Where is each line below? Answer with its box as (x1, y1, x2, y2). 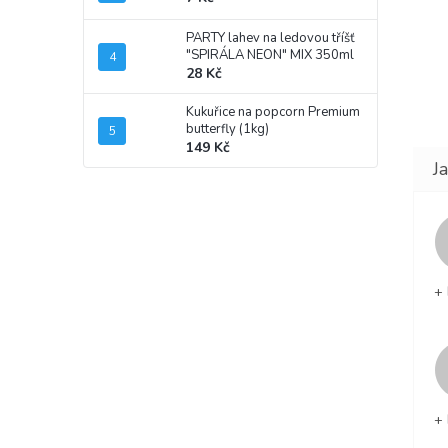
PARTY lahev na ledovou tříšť (186, 29, 355, 48)
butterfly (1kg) (186, 120, 269, 139)
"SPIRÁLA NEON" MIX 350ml (186, 46, 354, 65)
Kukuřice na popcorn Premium (186, 103, 360, 122)
